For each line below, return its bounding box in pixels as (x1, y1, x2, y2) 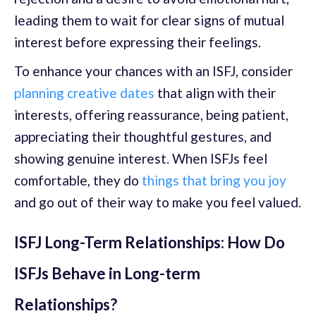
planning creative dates (14, 84, 154, 101)
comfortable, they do (14, 171, 142, 188)
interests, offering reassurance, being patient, (14, 106, 288, 123)
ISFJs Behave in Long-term (14, 263, 200, 283)
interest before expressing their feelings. (14, 33, 261, 50)
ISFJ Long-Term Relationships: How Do (14, 232, 285, 252)
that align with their (154, 84, 276, 101)
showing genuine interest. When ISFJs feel (14, 150, 267, 166)
